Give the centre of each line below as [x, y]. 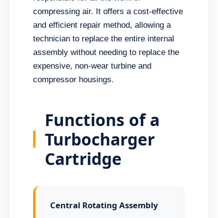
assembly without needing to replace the [106, 53]
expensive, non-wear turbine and [92, 66]
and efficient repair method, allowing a [102, 25]
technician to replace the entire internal [104, 39]
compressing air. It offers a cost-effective [108, 12]
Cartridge [83, 158]
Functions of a [102, 119]
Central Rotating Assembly [104, 205]
